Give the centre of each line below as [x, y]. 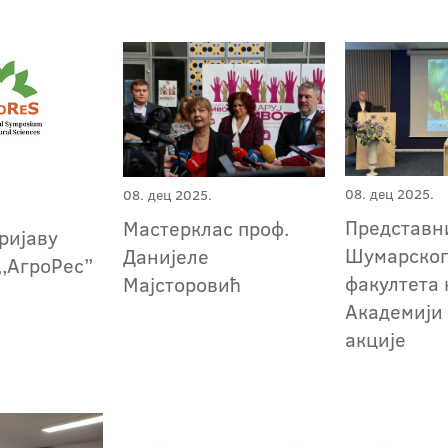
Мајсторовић [182, 283]
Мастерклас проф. [206, 227]
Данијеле [166, 255]
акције [376, 338]
